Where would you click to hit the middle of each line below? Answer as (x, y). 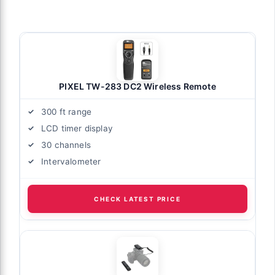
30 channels (66, 145)
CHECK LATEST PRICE (137, 199)
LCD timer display (77, 128)
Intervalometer (71, 161)
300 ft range (67, 111)
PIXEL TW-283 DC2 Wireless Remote (137, 86)
